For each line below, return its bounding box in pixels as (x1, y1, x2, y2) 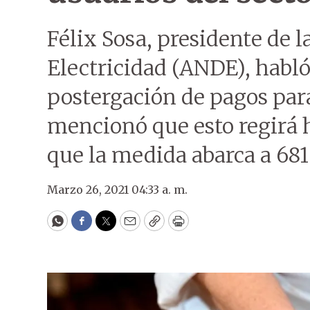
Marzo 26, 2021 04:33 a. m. (47, 183, 188, 197)
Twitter (104, 219, 152, 235)
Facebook (80, 219, 139, 235)
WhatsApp (56, 219, 122, 235)
